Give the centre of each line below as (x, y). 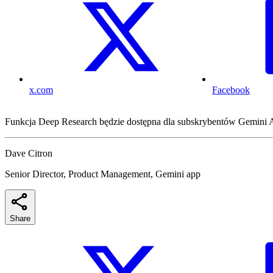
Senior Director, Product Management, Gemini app (103, 174)
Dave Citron (29, 154)
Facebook (231, 90)
